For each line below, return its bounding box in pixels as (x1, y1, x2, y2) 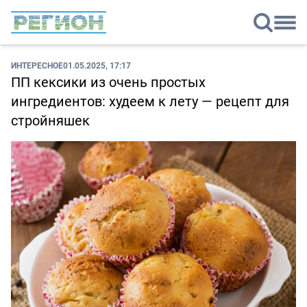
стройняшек (11, 111, 90, 130)
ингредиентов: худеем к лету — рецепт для (11, 92, 289, 111)
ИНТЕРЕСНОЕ (11, 60, 63, 71)
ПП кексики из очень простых (11, 73, 206, 92)
